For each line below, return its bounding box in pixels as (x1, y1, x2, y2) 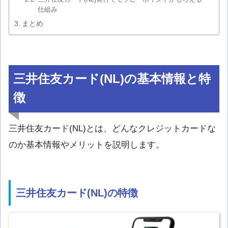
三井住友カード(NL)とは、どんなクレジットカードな (9, 124, 216, 134)
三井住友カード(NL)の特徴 (16, 187, 138, 198)
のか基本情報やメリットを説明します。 (9, 140, 164, 150)
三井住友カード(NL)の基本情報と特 (13, 72, 211, 86)
